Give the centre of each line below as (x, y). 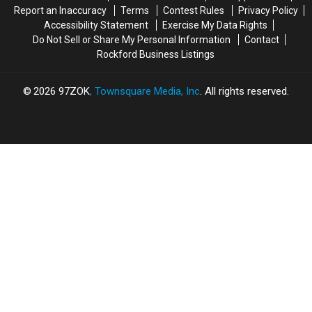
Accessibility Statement (96, 25)
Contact (262, 39)
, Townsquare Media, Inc (145, 91)
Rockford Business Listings (156, 54)
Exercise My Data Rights (215, 25)
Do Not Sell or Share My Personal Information (131, 39)
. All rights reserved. (244, 91)
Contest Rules (193, 10)
